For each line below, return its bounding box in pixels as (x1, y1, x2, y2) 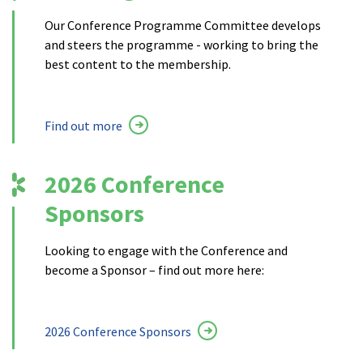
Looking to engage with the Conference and (45, 241, 288, 258)
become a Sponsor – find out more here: (45, 261, 264, 278)
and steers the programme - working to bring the (45, 36, 318, 53)
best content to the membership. (45, 55, 231, 72)
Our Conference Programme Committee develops (45, 16, 321, 33)
